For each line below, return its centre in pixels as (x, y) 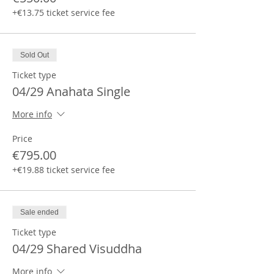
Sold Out (35, 55)
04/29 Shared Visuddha (77, 249)
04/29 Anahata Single (71, 91)
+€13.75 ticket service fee (64, 13)
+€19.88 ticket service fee (64, 170)
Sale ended (39, 212)
